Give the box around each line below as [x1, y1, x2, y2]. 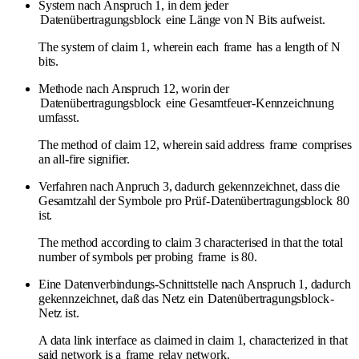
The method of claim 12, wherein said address [38, 137, 268, 151]
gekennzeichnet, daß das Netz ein [38, 291, 207, 305]
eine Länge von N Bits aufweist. [163, 12, 325, 26]
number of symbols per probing [38, 249, 196, 264]
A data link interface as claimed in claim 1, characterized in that [38, 333, 348, 347]
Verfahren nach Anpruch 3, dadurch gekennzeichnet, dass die [38, 179, 340, 193]
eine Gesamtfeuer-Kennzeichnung [163, 95, 334, 110]
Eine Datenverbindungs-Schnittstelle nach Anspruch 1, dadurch [38, 276, 351, 291]
